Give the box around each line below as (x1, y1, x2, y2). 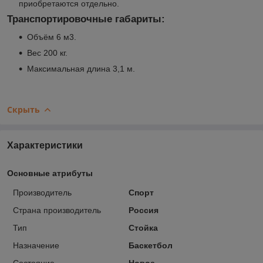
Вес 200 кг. (27, 48, 68, 58)
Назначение (13, 240, 59, 250)
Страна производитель (13, 205, 101, 215)
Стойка (128, 222, 158, 232)
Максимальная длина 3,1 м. (27, 63, 135, 73)
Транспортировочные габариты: (7, 14, 165, 25)
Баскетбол (128, 240, 173, 250)
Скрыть (7, 103, 40, 115)
